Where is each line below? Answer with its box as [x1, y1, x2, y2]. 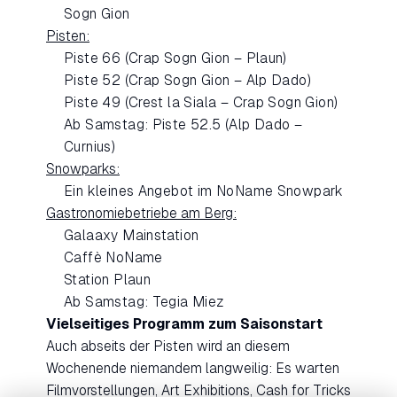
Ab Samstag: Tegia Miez [64, 294, 225, 310]
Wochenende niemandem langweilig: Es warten [46, 361, 339, 377]
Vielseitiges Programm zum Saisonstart [46, 316, 323, 332]
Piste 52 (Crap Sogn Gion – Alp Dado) [64, 73, 312, 89]
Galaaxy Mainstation [64, 228, 199, 244]
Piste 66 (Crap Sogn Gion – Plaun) [64, 51, 287, 66]
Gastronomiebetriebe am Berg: [46, 206, 237, 222]
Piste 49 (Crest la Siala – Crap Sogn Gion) [64, 95, 339, 111]
